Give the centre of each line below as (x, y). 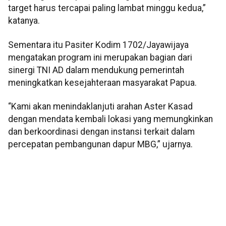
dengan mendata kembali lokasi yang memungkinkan (110, 119)
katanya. (24, 21)
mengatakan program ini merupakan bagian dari (100, 57)
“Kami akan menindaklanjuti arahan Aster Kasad (100, 107)
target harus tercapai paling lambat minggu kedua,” (107, 8)
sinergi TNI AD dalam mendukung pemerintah (96, 70)
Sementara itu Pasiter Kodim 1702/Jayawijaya (98, 45)
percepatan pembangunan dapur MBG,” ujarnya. (100, 145)
